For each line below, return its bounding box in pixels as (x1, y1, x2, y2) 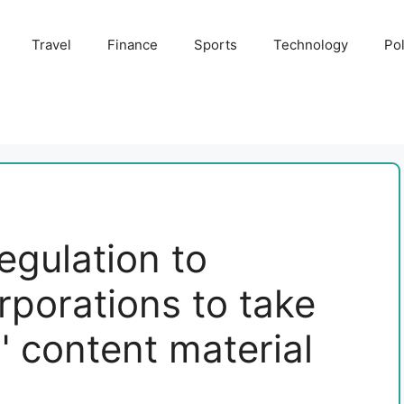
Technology (272, 36, 348, 53)
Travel (31, 36, 71, 53)
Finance (106, 36, 158, 53)
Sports (193, 36, 237, 53)
